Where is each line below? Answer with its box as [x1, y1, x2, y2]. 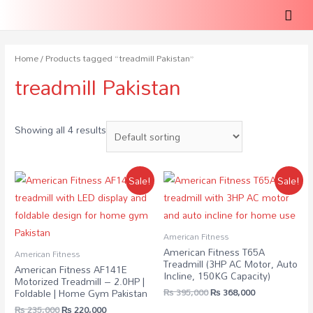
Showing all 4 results [15, 120, 107, 140]
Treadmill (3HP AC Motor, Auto [163, 254, 298, 274]
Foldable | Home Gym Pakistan [15, 284, 148, 303]
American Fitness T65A [163, 242, 265, 262]
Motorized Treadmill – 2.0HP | [15, 272, 145, 291]
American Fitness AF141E [15, 260, 128, 279]
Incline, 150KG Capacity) [163, 266, 270, 286]
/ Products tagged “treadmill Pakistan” [38, 49, 194, 67]
